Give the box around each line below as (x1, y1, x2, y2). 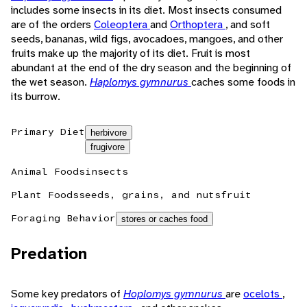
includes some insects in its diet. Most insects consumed (11, 3, 282, 18)
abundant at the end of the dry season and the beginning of (11, 60, 291, 75)
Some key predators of (11, 286, 123, 302)
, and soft (225, 17, 270, 32)
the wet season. (11, 75, 90, 90)
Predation (11, 243, 87, 265)
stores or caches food (121, 214, 208, 225)
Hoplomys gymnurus (123, 286, 225, 302)
